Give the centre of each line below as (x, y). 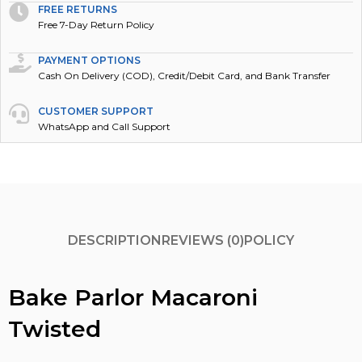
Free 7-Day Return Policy (97, 24)
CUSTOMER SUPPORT (96, 111)
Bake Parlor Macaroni (133, 297)
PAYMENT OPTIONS (90, 60)
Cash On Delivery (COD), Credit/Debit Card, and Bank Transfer (185, 75)
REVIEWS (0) (203, 241)
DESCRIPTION (115, 241)
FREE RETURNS (78, 9)
